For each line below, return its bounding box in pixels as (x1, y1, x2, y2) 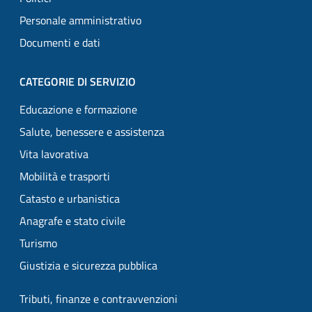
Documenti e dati (19, 34, 100, 51)
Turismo (19, 235, 57, 251)
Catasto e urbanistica (19, 190, 120, 207)
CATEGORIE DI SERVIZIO (19, 73, 136, 90)
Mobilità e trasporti (19, 168, 110, 185)
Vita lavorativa (19, 146, 88, 162)
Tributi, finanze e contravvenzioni (19, 290, 178, 307)
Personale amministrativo (19, 12, 141, 29)
